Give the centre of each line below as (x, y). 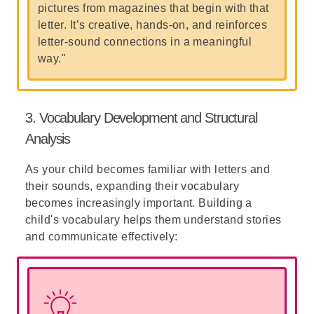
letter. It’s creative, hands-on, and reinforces (153, 25)
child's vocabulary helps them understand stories (153, 220)
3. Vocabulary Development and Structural (141, 118)
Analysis (48, 139)
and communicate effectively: (102, 237)
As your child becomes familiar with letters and (148, 169)
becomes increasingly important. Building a (139, 203)
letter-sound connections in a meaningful (145, 42)
